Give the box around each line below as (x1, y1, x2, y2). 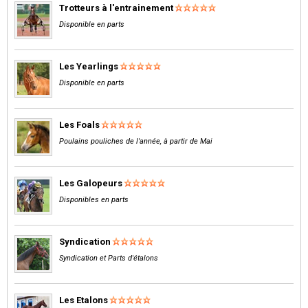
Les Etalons (59, 294, 108, 305)
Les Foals (59, 119, 100, 130)
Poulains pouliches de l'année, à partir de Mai (59, 136, 212, 146)
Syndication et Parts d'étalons (59, 253, 158, 263)
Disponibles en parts (59, 195, 129, 204)
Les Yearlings (59, 60, 118, 71)
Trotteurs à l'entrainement (59, 2, 173, 13)
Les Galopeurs (59, 177, 122, 188)
